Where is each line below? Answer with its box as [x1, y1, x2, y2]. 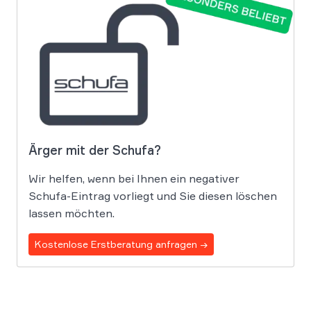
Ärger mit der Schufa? [28, 142, 161, 158]
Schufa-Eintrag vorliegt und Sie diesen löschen [28, 188, 277, 203]
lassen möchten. [28, 205, 115, 220]
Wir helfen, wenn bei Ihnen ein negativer [28, 171, 239, 185]
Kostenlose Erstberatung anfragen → [35, 237, 208, 250]
